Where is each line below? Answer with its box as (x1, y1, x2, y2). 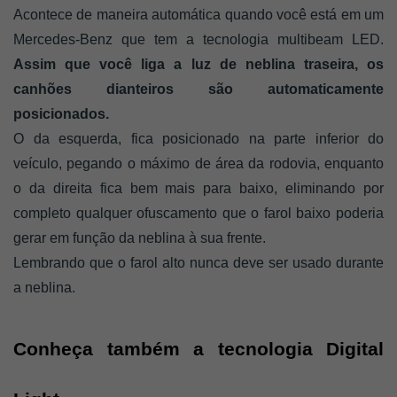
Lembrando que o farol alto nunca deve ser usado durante (13, 255, 384, 271)
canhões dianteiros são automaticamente (13, 82, 384, 97)
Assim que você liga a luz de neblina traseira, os (13, 57, 384, 73)
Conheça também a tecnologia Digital (13, 339, 384, 361)
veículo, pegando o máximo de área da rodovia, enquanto (13, 156, 384, 172)
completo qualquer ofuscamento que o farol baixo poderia (13, 206, 384, 222)
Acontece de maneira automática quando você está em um (13, 7, 384, 23)
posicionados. (13, 106, 113, 122)
